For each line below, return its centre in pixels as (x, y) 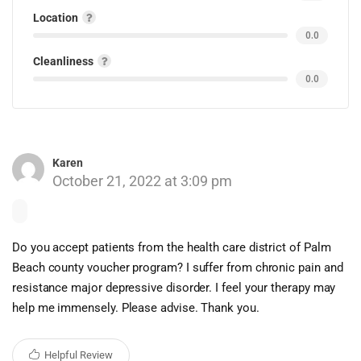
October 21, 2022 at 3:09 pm (142, 181)
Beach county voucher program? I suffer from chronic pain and (178, 268)
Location (57, 18)
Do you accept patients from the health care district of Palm (172, 247)
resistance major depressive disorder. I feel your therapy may (174, 288)
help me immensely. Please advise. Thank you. (136, 308)
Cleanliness (64, 61)
